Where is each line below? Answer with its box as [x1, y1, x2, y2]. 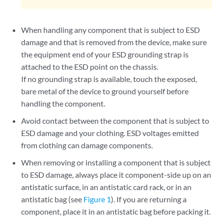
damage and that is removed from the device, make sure [21, 37, 207, 47]
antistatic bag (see [21, 194, 84, 204]
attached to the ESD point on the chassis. [21, 62, 159, 71]
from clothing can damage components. [21, 140, 153, 150]
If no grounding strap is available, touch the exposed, [21, 74, 197, 83]
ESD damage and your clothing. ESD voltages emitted [21, 128, 199, 137]
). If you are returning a [111, 194, 187, 204]
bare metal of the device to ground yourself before [21, 86, 189, 96]
